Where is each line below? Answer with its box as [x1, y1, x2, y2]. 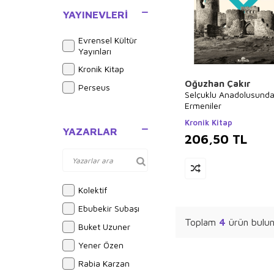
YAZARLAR [62, 125, 117, 138]
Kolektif [78, 185, 107, 195]
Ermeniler [185, 100, 221, 111]
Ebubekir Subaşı [78, 203, 139, 213]
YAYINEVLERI [62, 9, 128, 21]
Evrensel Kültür [78, 35, 137, 45]
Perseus [78, 82, 110, 92]
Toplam [185, 217, 219, 228]
